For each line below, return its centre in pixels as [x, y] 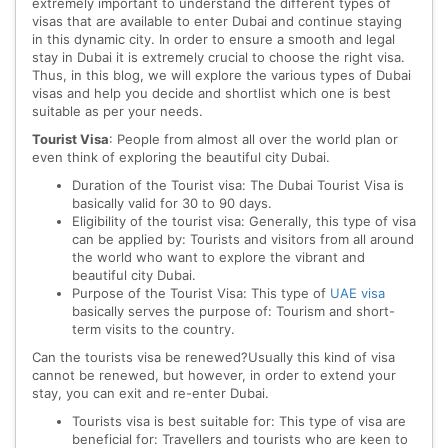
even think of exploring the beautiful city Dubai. [181, 157]
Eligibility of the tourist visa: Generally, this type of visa [244, 221]
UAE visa [357, 293]
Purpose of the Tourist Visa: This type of [201, 293]
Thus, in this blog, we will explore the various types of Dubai [221, 75]
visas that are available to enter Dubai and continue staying [217, 21]
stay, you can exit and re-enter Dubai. [150, 393]
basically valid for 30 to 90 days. [172, 203]
